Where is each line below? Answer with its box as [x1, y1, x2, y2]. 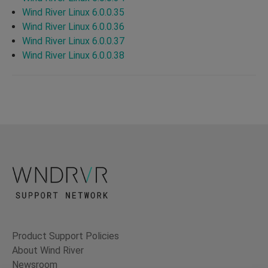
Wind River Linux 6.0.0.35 [22, 6, 124, 18]
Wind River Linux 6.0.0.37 [22, 35, 124, 47]
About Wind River [12, 245, 84, 257]
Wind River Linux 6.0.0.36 [22, 20, 124, 32]
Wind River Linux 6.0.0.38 [22, 49, 124, 61]
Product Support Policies [12, 230, 119, 242]
